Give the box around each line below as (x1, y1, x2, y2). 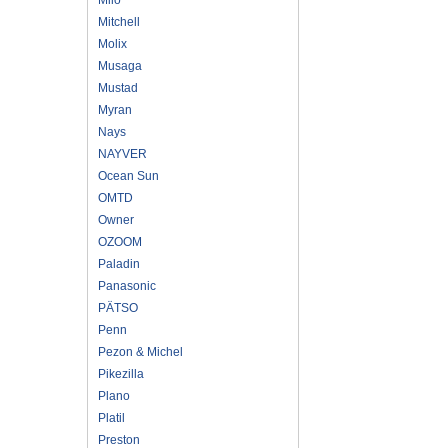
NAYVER (98, 146, 147, 161)
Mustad (98, 80, 138, 95)
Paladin (98, 256, 140, 271)
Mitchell (98, 14, 140, 29)
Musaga (98, 58, 142, 73)
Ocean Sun (98, 168, 159, 183)
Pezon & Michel (98, 344, 183, 359)
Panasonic (98, 278, 156, 293)
